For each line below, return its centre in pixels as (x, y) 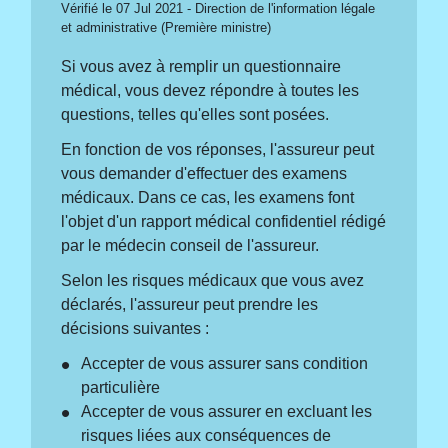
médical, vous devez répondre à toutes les (210, 90)
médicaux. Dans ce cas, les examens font (208, 197)
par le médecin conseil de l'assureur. (190, 245)
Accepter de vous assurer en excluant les (227, 412)
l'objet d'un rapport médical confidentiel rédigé (224, 221)
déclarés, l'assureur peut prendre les (190, 304)
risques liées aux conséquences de (206, 436)
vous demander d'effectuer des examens (204, 173)
